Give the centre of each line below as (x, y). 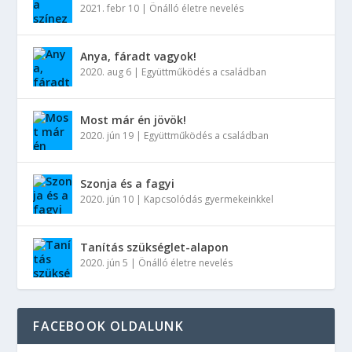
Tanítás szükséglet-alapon (155, 247)
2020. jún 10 (107, 199)
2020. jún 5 (104, 263)
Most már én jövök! (134, 120)
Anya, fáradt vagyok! (139, 56)
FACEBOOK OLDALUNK (108, 326)
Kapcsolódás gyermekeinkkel (209, 199)
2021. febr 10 (110, 8)
